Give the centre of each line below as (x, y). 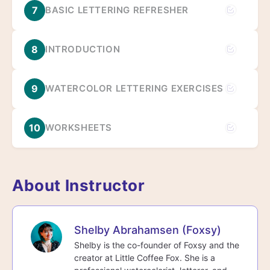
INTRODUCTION (83, 49)
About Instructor (79, 185)
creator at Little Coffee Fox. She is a (145, 257)
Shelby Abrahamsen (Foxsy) (148, 230)
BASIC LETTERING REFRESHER (117, 10)
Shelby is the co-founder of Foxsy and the (157, 245)
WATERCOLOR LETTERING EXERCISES (134, 88)
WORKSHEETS (79, 127)
